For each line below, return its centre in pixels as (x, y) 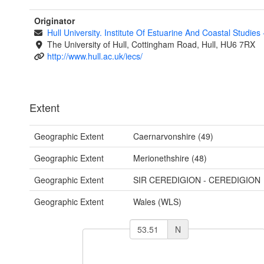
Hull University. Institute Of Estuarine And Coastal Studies (155, 33)
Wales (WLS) (157, 202)
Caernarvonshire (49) (173, 136)
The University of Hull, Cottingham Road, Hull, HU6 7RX (151, 44)
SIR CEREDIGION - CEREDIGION (197, 180)
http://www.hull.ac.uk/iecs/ (95, 56)
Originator (55, 21)
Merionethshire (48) (170, 158)
